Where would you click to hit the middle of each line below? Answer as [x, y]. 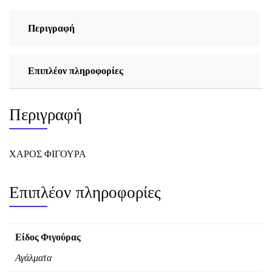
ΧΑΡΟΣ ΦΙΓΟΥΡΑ [48, 154]
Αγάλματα [33, 257]
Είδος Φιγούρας [48, 237]
